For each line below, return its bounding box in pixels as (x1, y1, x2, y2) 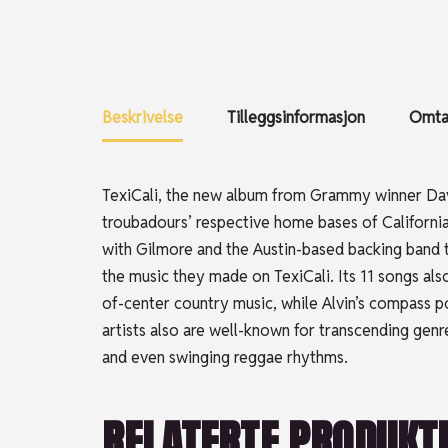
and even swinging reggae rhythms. (102, 347, 348, 368)
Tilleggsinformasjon (227, 107, 365, 128)
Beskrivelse (102, 107, 183, 128)
